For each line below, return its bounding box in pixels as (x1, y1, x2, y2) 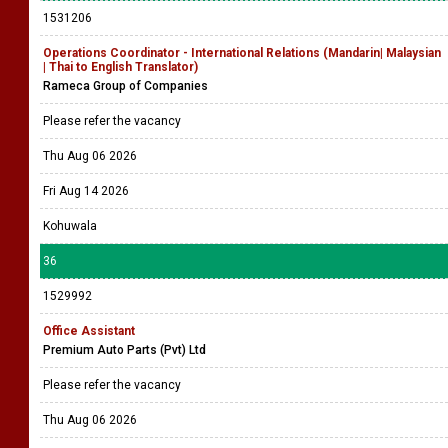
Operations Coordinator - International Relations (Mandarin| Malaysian (43, 46, 441, 60)
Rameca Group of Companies (43, 79, 208, 93)
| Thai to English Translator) (43, 60, 198, 74)
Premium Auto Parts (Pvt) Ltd (43, 343, 206, 357)
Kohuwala (43, 219, 97, 233)
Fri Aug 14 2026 (43, 184, 129, 198)
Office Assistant (43, 324, 135, 338)
